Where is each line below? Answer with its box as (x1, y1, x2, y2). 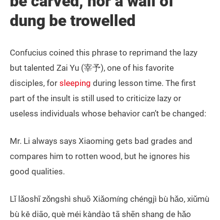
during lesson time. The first (91, 78, 196, 88)
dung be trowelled (10, 11, 136, 30)
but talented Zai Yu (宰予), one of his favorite (10, 63, 174, 73)
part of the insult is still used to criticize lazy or (10, 93, 181, 104)
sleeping (59, 78, 91, 88)
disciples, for (10, 78, 59, 88)
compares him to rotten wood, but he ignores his (10, 151, 190, 162)
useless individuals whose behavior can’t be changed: (10, 109, 206, 119)
